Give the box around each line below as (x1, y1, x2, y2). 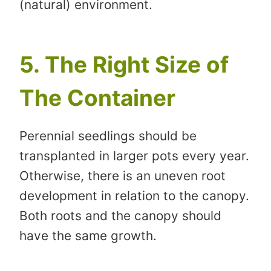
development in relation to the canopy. (19, 188, 249, 203)
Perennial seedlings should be (19, 128, 197, 143)
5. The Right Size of (19, 51, 229, 79)
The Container (19, 84, 175, 112)
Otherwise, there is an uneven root (19, 168, 226, 183)
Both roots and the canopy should (19, 207, 221, 223)
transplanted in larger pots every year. (19, 148, 249, 163)
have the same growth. (19, 227, 157, 243)
